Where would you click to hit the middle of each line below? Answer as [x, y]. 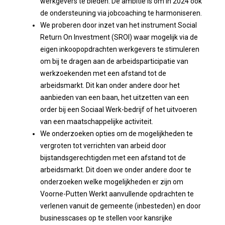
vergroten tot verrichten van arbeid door [103, 146]
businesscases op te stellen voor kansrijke [106, 218]
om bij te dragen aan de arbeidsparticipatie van [114, 62]
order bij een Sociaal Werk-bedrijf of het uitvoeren [119, 110]
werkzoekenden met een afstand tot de [103, 74]
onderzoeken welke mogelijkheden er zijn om [112, 182]
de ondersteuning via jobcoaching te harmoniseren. [121, 13]
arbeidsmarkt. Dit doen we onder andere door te [116, 170]
